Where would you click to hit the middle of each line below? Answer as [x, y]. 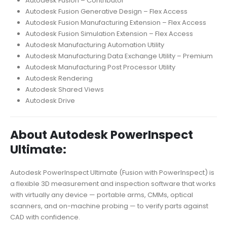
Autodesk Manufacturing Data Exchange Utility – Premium [119, 56]
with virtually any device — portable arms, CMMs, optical [102, 195]
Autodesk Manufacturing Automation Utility [94, 45]
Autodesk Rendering [59, 78]
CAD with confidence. [45, 217]
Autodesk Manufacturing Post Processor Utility [100, 67]
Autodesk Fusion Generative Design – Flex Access [106, 11]
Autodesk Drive [50, 100]
